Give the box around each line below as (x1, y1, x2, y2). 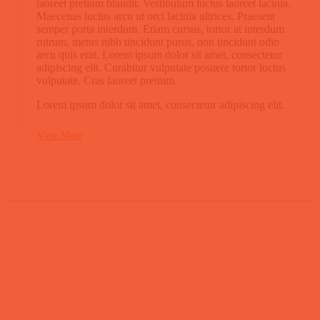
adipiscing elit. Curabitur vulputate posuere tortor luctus (36, 61, 286, 74)
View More (37, 129, 82, 141)
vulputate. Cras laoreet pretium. (36, 74, 177, 86)
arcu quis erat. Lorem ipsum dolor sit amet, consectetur (36, 48, 282, 61)
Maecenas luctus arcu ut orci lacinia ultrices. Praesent (36, 9, 275, 22)
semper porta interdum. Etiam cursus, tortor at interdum (36, 22, 284, 35)
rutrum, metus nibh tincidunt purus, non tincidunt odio (36, 35, 279, 48)
